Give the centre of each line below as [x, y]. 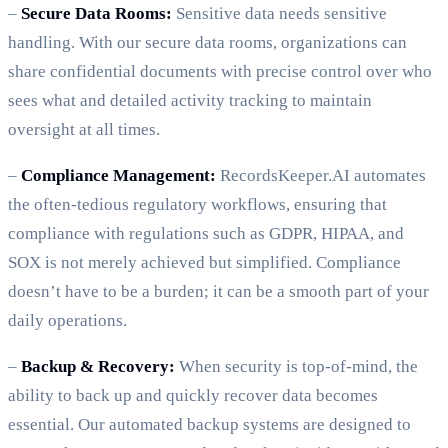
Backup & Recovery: [98, 367]
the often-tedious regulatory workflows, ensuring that [197, 205]
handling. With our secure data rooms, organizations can [207, 43]
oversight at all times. [84, 130]
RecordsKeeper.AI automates [321, 176]
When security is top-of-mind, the [296, 367]
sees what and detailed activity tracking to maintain [190, 101]
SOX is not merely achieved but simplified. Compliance [204, 263]
